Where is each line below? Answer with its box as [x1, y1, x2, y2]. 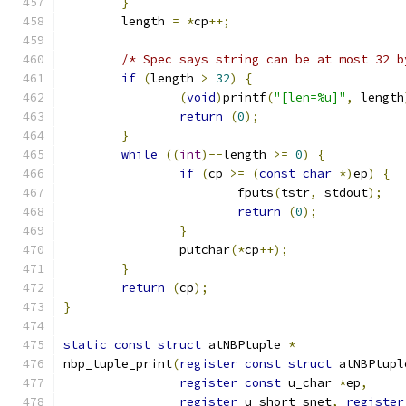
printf [223, 90, 266, 105]
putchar [179, 242, 230, 257]
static [63, 337, 107, 353]
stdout [317, 185, 368, 200]
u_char [281, 375, 339, 391]
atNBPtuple [201, 337, 288, 353]
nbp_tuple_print [63, 356, 172, 372]
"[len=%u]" [274, 90, 346, 105]
